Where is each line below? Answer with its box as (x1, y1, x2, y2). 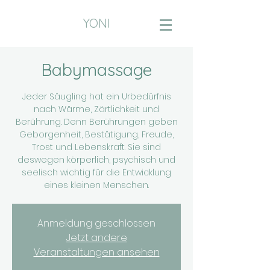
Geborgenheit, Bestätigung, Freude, (19, 128, 174, 140)
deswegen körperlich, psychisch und (17, 154, 175, 166)
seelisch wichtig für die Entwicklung (22, 166, 171, 178)
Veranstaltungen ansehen (33, 245, 160, 259)
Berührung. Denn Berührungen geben (15, 116, 178, 128)
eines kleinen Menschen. (44, 179, 149, 191)
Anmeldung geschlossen (37, 216, 155, 230)
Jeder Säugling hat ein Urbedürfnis (22, 90, 171, 102)
